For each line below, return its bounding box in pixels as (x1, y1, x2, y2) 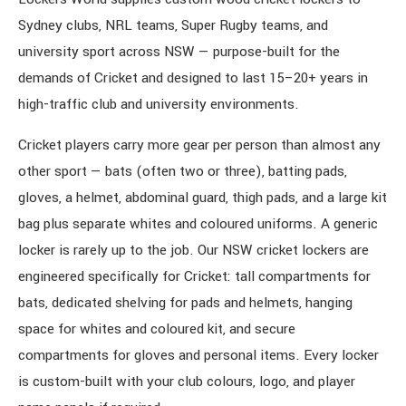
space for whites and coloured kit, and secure (18, 319, 295, 339)
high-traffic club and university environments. (18, 94, 299, 114)
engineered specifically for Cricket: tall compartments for (18, 266, 371, 286)
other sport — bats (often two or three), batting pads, (18, 161, 347, 181)
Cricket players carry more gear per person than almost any (18, 135, 381, 155)
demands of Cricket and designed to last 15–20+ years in (18, 68, 368, 88)
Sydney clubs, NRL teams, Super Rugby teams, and (18, 15, 328, 35)
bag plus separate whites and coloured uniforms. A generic (18, 214, 378, 234)
